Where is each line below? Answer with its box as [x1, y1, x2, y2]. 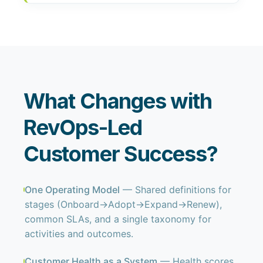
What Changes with [23, 88, 212, 114]
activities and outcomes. [25, 228, 134, 240]
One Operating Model [25, 184, 120, 195]
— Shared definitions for [120, 184, 232, 195]
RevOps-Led [23, 114, 143, 140]
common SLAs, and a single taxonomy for [25, 213, 212, 225]
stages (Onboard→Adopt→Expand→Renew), [25, 198, 222, 210]
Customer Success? [23, 141, 218, 167]
